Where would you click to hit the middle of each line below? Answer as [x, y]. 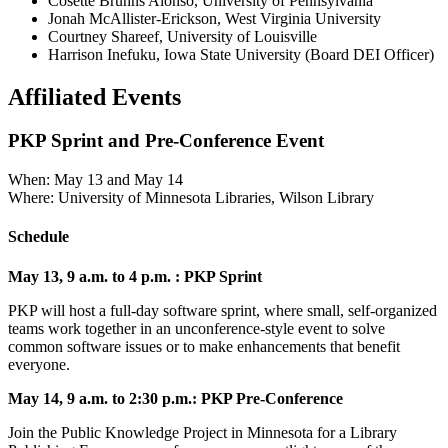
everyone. [39, 364]
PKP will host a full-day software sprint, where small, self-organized [222, 310]
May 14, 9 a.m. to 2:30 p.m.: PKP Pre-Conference [175, 398]
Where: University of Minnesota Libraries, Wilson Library [191, 198]
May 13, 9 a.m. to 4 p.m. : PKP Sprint [135, 276]
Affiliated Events [94, 96]
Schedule [38, 237]
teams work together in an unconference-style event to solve [196, 328]
